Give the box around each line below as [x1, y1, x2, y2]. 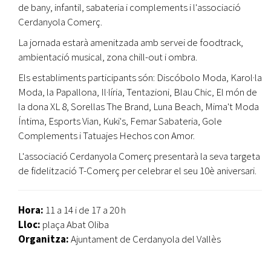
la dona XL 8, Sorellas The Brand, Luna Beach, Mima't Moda [18, 100, 259, 114]
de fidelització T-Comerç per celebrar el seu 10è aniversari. [18, 164, 256, 178]
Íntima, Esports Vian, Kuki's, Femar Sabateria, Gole [18, 114, 222, 128]
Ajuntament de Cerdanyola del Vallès [71, 232, 223, 246]
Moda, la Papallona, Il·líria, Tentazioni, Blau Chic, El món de [18, 85, 257, 99]
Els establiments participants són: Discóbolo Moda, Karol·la [18, 71, 262, 85]
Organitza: [18, 232, 71, 246]
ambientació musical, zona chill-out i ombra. [18, 50, 197, 64]
